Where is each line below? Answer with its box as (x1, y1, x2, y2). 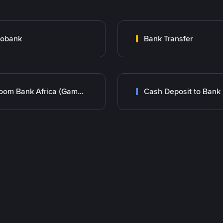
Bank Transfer (144, 33, 193, 44)
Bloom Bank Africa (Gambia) (78, 86, 84, 97)
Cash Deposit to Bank (144, 86, 221, 97)
